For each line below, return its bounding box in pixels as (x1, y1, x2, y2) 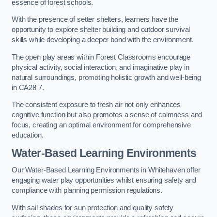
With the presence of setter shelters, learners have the (12, 15, 179, 24)
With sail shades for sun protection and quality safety (12, 203, 174, 212)
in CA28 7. (12, 83, 44, 92)
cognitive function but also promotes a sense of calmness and (12, 111, 202, 119)
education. (12, 131, 44, 139)
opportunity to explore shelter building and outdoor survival (12, 26, 190, 34)
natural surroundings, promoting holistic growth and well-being (12, 73, 201, 81)
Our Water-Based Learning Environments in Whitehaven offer (12, 166, 201, 174)
